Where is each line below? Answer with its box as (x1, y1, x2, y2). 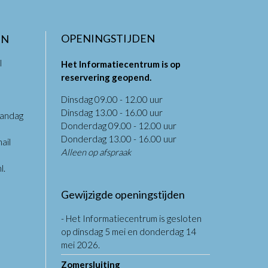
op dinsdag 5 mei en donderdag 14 (61, 226, 196, 237)
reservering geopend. (61, 72, 151, 83)
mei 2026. (61, 239, 100, 251)
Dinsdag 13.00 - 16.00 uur (61, 107, 163, 118)
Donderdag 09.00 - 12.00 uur (61, 120, 176, 132)
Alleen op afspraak (61, 147, 131, 158)
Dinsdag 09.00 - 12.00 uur (61, 94, 163, 105)
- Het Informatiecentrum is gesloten (61, 213, 202, 224)
